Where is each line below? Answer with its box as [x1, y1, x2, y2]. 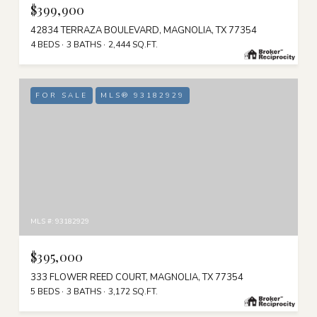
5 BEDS [30, 285, 59, 297]
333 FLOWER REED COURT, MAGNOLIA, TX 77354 [30, 270, 243, 284]
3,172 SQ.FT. [108, 285, 158, 297]
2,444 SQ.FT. [108, 38, 158, 50]
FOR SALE [35, 90, 88, 100]
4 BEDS [30, 38, 59, 50]
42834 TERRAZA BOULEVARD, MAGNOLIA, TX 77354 [30, 23, 257, 37]
